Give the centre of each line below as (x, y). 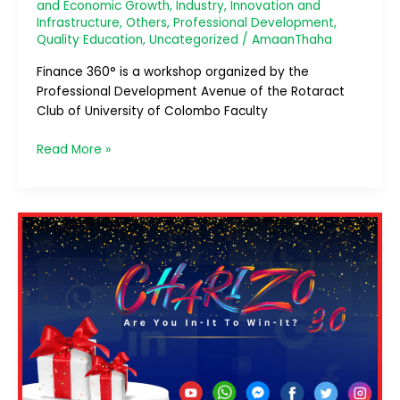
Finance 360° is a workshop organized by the (172, 72)
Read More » (73, 149)
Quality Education (89, 39)
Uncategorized (193, 39)
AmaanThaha (292, 39)
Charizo (58, 221)
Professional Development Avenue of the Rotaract (190, 92)
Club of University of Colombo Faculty (152, 112)
